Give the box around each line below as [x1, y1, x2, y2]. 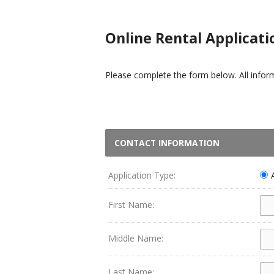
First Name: [108, 199, 154, 210]
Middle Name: [108, 232, 163, 244]
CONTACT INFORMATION [114, 137, 220, 149]
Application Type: [108, 169, 176, 181]
